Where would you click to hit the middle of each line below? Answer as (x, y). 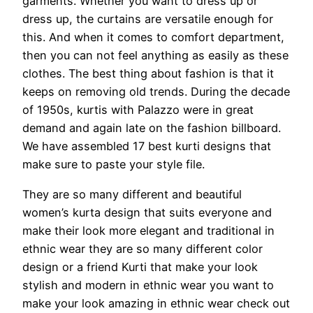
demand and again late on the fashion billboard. (152, 128)
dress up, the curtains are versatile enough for (148, 19)
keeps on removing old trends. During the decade (156, 92)
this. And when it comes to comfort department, (153, 37)
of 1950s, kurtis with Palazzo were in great (138, 110)
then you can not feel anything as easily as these (155, 56)
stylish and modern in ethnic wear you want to (148, 285)
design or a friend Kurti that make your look (140, 267)
